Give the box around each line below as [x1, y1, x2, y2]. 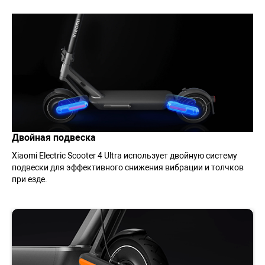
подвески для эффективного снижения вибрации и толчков [12, 162, 244, 172]
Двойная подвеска [12, 131, 96, 143]
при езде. [12, 174, 47, 184]
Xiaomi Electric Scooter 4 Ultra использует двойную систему [12, 150, 237, 160]
